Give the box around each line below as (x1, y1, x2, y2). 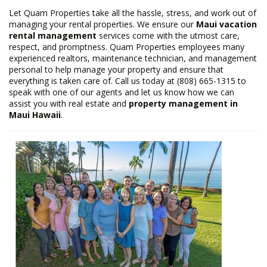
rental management (9, 30, 97, 41)
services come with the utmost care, (97, 30, 240, 41)
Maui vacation (196, 18, 257, 30)
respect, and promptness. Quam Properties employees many (9, 41, 244, 52)
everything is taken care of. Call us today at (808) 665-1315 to (9, 75, 246, 86)
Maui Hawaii (9, 109, 61, 120)
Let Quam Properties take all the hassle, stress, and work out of (9, 7, 256, 18)
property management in (129, 98, 238, 109)
